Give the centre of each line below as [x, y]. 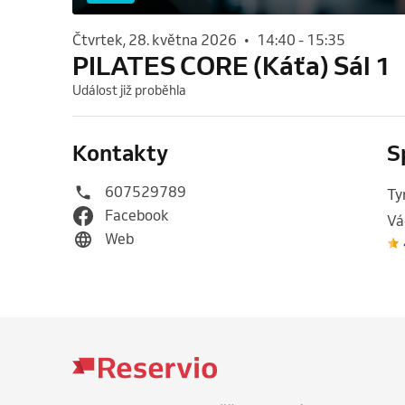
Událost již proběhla [129, 91]
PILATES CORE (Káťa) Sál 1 [231, 66]
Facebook [137, 216]
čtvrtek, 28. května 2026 [159, 40]
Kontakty [120, 153]
